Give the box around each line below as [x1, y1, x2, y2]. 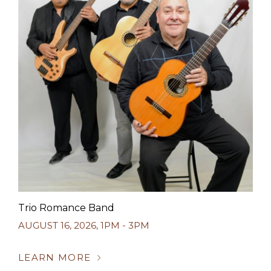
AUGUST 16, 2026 [18, 220, 96, 231]
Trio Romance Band [18, 202, 114, 214]
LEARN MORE [18, 252, 91, 263]
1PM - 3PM [100, 220, 149, 231]
